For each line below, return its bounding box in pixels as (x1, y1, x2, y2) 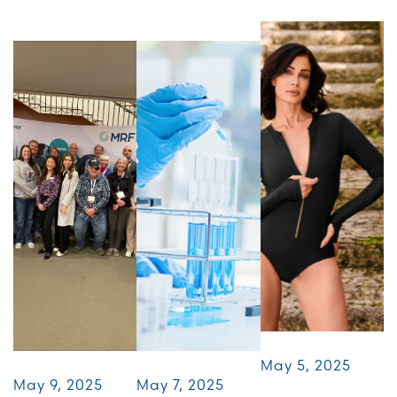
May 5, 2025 (260, 356, 351, 374)
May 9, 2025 (13, 375, 103, 393)
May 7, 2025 (136, 375, 225, 393)
